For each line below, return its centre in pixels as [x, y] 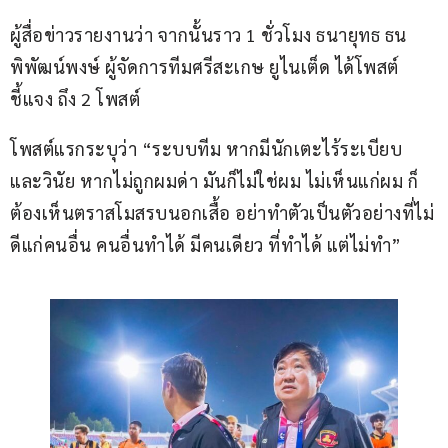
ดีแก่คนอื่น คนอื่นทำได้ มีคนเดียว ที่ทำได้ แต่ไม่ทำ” [206, 244]
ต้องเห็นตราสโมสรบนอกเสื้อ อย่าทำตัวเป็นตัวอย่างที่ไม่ [222, 212]
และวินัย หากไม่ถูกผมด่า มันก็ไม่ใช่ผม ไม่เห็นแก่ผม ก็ [214, 180]
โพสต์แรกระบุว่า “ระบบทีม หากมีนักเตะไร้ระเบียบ [208, 148]
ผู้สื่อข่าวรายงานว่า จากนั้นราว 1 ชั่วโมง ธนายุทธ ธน [208, 34]
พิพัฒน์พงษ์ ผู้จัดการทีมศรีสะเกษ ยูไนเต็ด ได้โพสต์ [204, 66]
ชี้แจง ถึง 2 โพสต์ [75, 98]
